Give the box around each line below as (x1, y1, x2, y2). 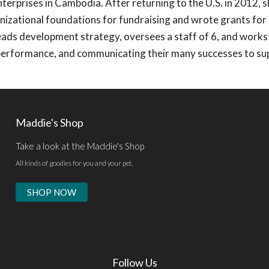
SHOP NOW (26, 187, 76, 198)
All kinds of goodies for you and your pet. (15, 159, 133, 167)
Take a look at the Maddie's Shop (15, 141, 144, 152)
